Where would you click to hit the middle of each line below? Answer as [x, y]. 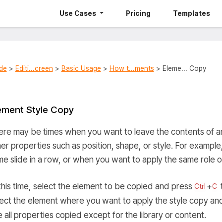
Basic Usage [81, 68]
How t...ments [132, 68]
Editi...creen [34, 68]
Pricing [139, 13]
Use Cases [79, 13]
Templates [191, 13]
